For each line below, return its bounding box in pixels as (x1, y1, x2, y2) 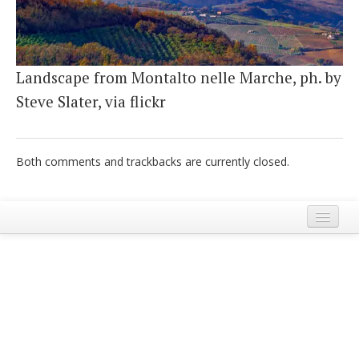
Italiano (24, 20, 68, 35)
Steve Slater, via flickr (16, 91, 166, 112)
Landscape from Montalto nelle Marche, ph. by (16, 67, 341, 88)
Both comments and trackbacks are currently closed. (16, 154, 289, 170)
